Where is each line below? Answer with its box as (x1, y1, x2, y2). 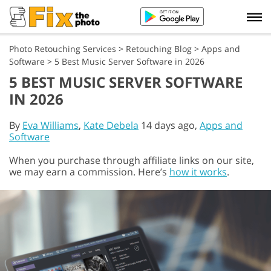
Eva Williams (22, 119, 79, 132)
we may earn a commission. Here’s (9, 165, 169, 178)
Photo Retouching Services (9, 43, 116, 54)
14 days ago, (139, 119, 200, 132)
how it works (169, 165, 227, 178)
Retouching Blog (126, 43, 192, 54)
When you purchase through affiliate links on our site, (9, 154, 254, 167)
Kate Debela (83, 119, 139, 132)
